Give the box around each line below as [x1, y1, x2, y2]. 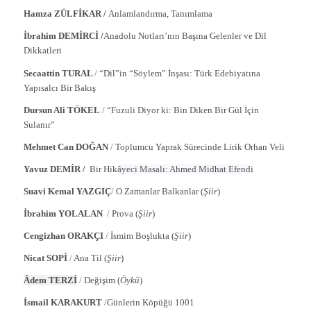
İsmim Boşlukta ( [110, 230, 174, 241]
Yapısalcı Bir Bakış [23, 82, 96, 93]
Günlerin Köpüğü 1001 [106, 296, 194, 308]
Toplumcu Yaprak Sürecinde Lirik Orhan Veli [115, 141, 285, 152]
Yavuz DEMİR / [23, 163, 90, 174]
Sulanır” [23, 119, 55, 130]
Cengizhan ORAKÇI [23, 230, 106, 241]
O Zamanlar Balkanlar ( [115, 185, 203, 196]
